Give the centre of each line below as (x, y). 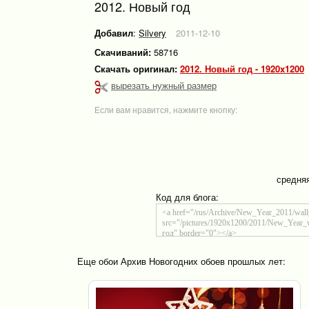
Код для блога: (187, 197)
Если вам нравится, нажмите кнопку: (166, 109)
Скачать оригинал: (137, 69)
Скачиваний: (123, 52)
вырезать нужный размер (164, 85)
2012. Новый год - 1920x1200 (245, 69)
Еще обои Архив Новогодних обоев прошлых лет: (181, 261)
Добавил (114, 33)
